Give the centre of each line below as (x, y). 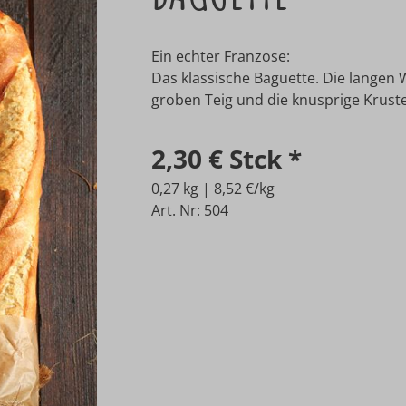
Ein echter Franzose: (220, 57)
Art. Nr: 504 (189, 211)
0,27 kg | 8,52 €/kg (213, 189)
